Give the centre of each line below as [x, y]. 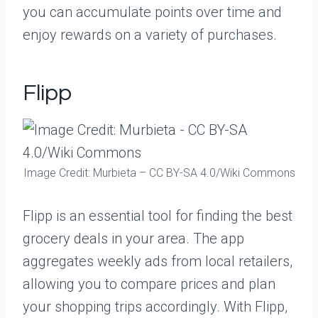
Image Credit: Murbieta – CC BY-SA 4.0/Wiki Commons [159, 173]
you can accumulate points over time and [152, 12]
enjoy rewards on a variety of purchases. [150, 35]
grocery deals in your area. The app [133, 238]
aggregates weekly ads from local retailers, [158, 261]
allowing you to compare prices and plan [149, 284]
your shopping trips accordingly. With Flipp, [155, 307]
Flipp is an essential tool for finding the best [158, 216]
